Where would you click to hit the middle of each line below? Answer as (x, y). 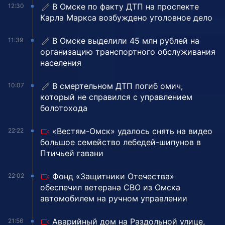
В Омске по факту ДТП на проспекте (126, 7)
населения (61, 63)
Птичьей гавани (72, 153)
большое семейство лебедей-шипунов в (121, 142)
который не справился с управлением (116, 97)
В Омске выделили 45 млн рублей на (126, 41)
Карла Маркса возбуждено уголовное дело (126, 18)
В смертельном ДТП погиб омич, (118, 86)
